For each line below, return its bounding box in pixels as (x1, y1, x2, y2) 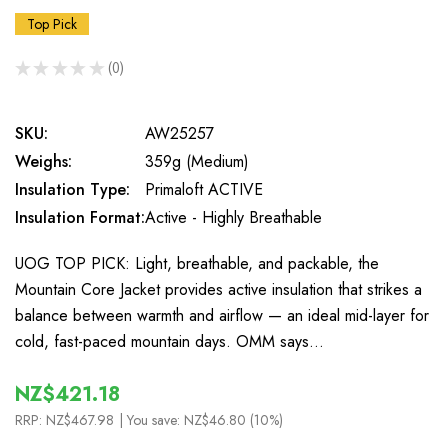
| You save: (119, 410, 184, 430)
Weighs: (15, 150, 72, 173)
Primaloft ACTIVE (145, 178, 263, 201)
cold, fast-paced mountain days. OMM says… (15, 330, 324, 353)
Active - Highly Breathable (145, 206, 322, 229)
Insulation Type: (15, 178, 130, 201)
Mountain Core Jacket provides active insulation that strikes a (15, 278, 422, 301)
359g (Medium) (145, 150, 249, 173)
